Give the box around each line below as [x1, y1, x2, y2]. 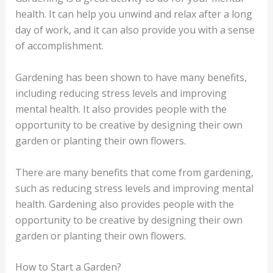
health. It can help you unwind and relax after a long [15, 7, 252, 21]
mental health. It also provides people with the [15, 102, 227, 116]
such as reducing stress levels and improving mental [15, 181, 253, 195]
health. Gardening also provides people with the [15, 197, 234, 211]
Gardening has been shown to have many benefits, [15, 71, 247, 85]
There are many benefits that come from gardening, [15, 165, 253, 179]
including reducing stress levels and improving [15, 87, 227, 101]
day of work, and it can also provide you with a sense [15, 23, 255, 37]
